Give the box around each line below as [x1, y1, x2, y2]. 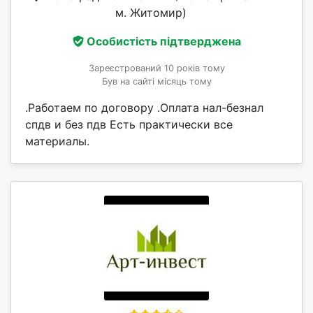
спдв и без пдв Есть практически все [25, 117, 233, 132]
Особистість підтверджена [86, 34, 241, 49]
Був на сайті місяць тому [101, 76, 212, 87]
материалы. [25, 134, 89, 149]
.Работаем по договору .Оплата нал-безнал [25, 101, 263, 115]
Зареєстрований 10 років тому [88, 63, 225, 74]
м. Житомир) [115, 5, 187, 20]
